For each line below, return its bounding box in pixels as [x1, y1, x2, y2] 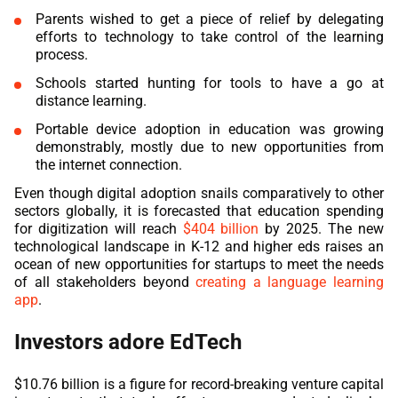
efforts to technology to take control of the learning [36, 28, 384, 45]
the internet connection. [36, 155, 182, 173]
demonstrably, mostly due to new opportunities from [36, 138, 384, 155]
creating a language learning [195, 273, 385, 291]
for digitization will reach [14, 219, 177, 237]
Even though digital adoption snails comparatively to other [14, 184, 384, 202]
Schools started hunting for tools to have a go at [36, 74, 384, 92]
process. [36, 45, 88, 63]
